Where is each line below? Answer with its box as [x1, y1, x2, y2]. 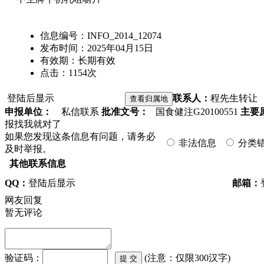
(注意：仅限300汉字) [144, 253, 230, 263]
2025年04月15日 [87, 43, 153, 53]
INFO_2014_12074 [87, 31, 161, 41]
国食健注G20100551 [148, 107, 238, 117]
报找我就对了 [5, 119, 61, 129]
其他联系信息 [5, 159, 71, 169]
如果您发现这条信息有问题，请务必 [5, 131, 156, 141]
